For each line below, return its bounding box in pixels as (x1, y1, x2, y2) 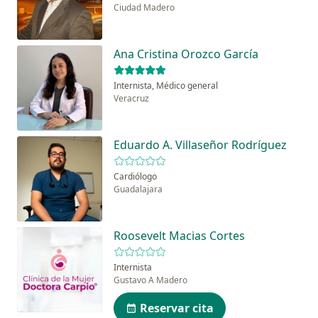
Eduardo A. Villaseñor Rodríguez (114, 137, 287, 153)
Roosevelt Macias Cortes (114, 228, 245, 244)
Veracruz (114, 92, 149, 105)
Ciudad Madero (114, 1, 175, 14)
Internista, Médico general (114, 79, 218, 92)
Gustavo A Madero (114, 274, 187, 287)
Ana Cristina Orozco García (114, 46, 258, 62)
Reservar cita (140, 300, 214, 317)
